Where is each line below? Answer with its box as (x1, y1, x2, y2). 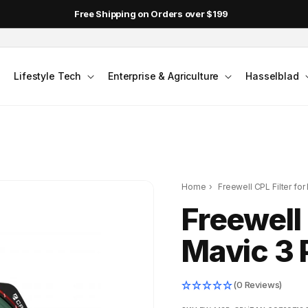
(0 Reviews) (233, 279, 283, 291)
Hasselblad (245, 70, 299, 82)
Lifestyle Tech (14, 70, 82, 82)
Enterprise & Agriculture (108, 70, 219, 82)
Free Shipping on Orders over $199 (74, 8, 229, 19)
